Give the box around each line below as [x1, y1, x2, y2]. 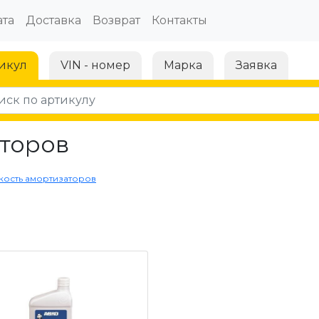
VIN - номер [61, 58, 130, 72]
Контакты [151, 14, 207, 27]
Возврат [92, 14, 140, 27]
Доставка [25, 14, 81, 27]
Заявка [236, 58, 277, 72]
